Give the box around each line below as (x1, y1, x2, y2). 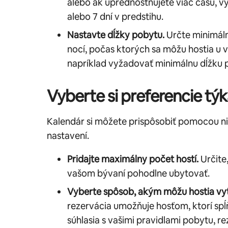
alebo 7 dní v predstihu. (67, 10, 163, 22)
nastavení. (47, 129, 89, 141)
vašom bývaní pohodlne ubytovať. (67, 167, 210, 179)
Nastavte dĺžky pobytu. (67, 28, 164, 41)
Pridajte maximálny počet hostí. (67, 153, 198, 165)
